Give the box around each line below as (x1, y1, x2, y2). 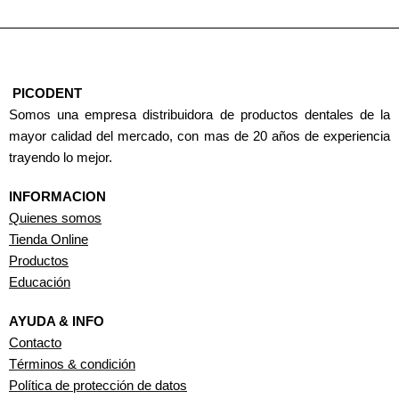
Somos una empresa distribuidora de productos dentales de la (9, 108, 390, 123)
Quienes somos (9, 211, 102, 226)
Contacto (9, 336, 61, 351)
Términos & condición (9, 357, 135, 372)
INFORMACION (9, 190, 106, 205)
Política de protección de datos (9, 379, 187, 394)
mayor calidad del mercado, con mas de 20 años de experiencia (9, 129, 390, 144)
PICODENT (12, 86, 82, 102)
